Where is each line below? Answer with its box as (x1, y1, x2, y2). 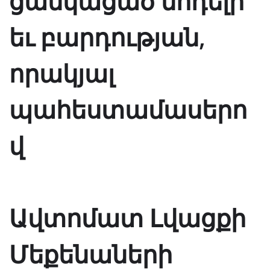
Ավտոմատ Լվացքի (9, 201, 246, 234)
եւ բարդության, (9, 20, 206, 54)
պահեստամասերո (9, 92, 247, 126)
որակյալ (9, 56, 115, 90)
